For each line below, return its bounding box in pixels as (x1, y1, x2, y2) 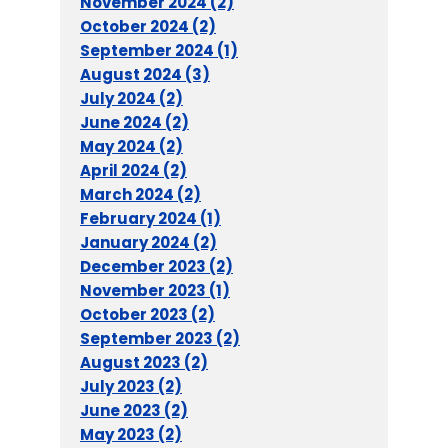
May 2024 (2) (80, 136, 183, 157)
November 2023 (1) (80, 280, 230, 301)
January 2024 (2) (80, 232, 217, 253)
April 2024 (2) (80, 160, 187, 181)
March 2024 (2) (80, 184, 201, 205)
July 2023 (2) (80, 376, 182, 397)
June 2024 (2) (80, 112, 189, 133)
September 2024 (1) (80, 40, 238, 61)
